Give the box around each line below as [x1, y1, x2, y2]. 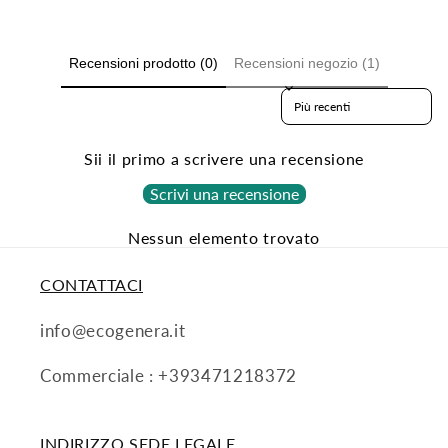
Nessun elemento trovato [127, 228, 321, 248]
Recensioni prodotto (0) [68, 54, 218, 71]
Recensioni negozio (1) [233, 54, 380, 71]
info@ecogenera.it [40, 321, 186, 342]
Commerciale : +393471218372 [40, 365, 297, 386]
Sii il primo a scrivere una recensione [83, 149, 365, 169]
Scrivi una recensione [149, 184, 299, 204]
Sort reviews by [280, 88, 371, 104]
